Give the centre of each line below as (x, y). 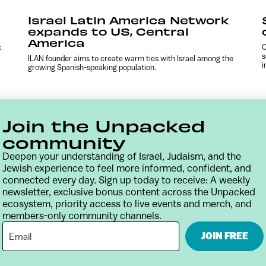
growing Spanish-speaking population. (92, 67)
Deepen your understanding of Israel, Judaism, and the (122, 156)
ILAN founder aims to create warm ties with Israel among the (131, 58)
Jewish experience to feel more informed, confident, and (127, 168)
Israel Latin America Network (129, 20)
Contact (21, 224)
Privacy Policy (218, 224)
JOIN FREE (224, 236)
